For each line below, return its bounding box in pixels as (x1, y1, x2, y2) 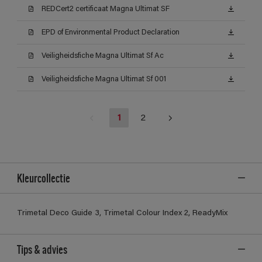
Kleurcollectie (17, 168, 70, 187)
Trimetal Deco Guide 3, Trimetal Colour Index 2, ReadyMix (17, 209, 227, 218)
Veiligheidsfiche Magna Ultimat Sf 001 (42, 75, 166, 83)
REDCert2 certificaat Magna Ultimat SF (42, 5, 170, 13)
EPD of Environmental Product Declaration (42, 28, 180, 36)
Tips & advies (17, 240, 67, 258)
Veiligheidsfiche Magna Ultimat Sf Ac (42, 51, 164, 60)
